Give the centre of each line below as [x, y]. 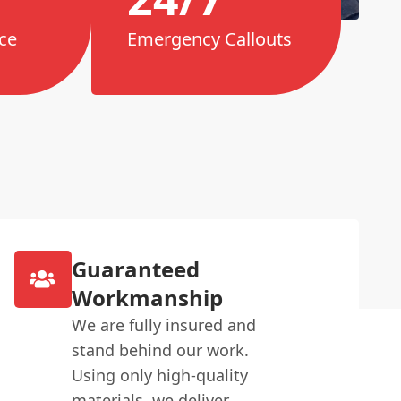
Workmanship [147, 297]
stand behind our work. [160, 350]
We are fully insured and [163, 324]
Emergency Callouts [209, 39]
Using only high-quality [159, 375]
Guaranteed [135, 269]
